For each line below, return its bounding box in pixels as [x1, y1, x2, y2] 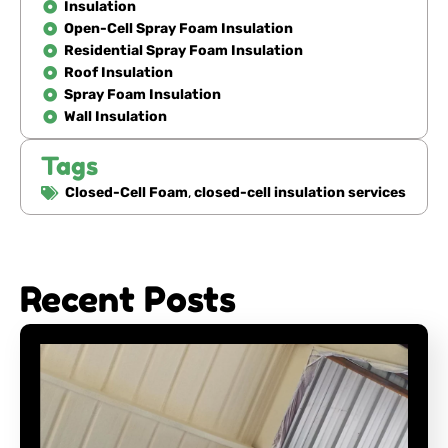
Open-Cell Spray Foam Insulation [63, 20, 293, 38]
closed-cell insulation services [194, 184, 406, 202]
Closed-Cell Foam [65, 184, 188, 202]
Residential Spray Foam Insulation [63, 42, 303, 60]
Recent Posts [20, 278, 236, 321]
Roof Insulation [63, 64, 173, 82]
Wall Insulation [63, 108, 167, 126]
